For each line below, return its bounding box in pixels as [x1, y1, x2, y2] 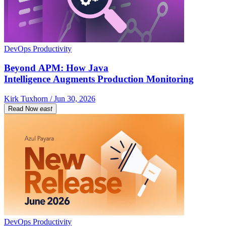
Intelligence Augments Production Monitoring [4, 74, 194, 85]
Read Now [8, 105, 38, 113]
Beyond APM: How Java [4, 63, 108, 74]
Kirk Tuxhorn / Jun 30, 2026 [4, 94, 95, 103]
